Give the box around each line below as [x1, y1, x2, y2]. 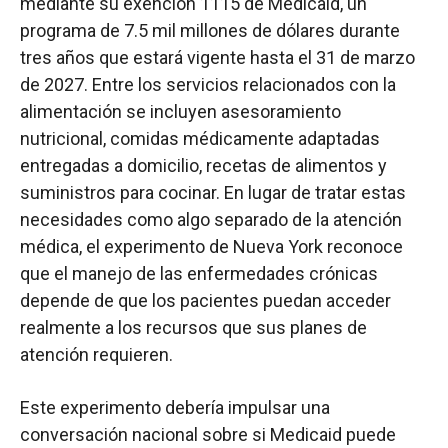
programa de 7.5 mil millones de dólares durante [20, 20, 400, 42]
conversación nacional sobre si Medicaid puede [20, 424, 396, 446]
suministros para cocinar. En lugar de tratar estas [20, 182, 406, 204]
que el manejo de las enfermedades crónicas [20, 263, 378, 285]
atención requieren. [20, 344, 173, 366]
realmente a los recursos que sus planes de [20, 317, 367, 339]
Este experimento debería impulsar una [20, 397, 330, 419]
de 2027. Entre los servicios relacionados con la [20, 74, 396, 96]
